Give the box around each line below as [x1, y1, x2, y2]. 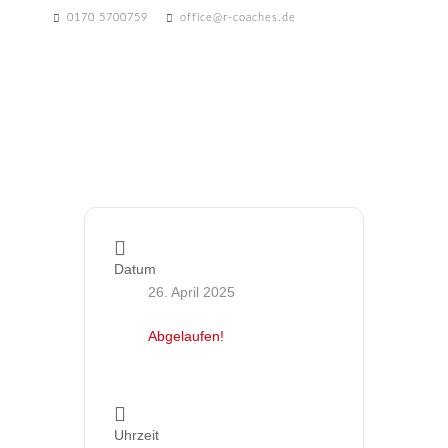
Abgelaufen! [148, 328, 224, 345]
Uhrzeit [114, 427, 159, 444]
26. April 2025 [148, 284, 235, 301]
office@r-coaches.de [179, 12, 296, 23]
